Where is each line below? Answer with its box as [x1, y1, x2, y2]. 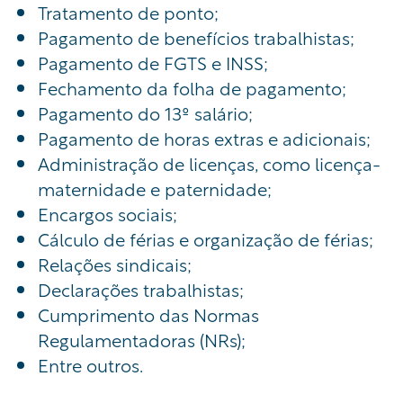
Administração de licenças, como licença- [38, 149, 381, 176]
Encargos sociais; [38, 200, 177, 227]
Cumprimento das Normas [38, 300, 259, 327]
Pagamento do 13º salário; [38, 99, 253, 126]
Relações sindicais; [38, 250, 192, 277]
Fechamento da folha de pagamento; [38, 74, 346, 101]
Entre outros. [38, 351, 143, 378]
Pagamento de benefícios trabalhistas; [38, 23, 354, 50]
